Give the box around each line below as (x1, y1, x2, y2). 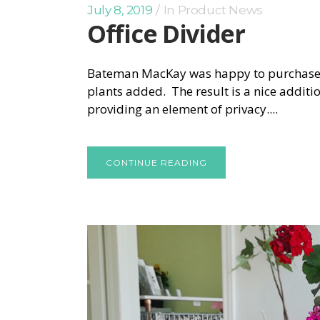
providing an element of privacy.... (87, 101, 278, 118)
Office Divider (87, 17, 245, 51)
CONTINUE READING (106, 157, 207, 169)
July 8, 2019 (87, 3, 153, 18)
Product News (177, 3, 263, 18)
